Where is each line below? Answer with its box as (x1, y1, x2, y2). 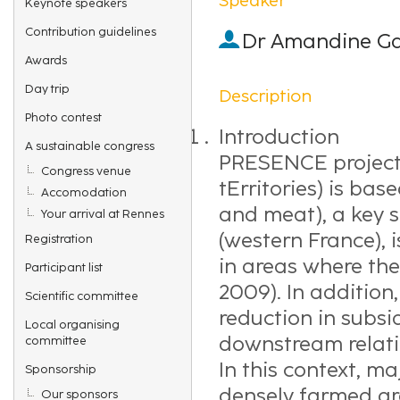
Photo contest (25, 110, 102, 124)
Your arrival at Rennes (41, 206, 164, 221)
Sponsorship (25, 362, 96, 376)
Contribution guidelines (25, 24, 156, 38)
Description (219, 84, 312, 106)
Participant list (25, 260, 103, 274)
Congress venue (41, 163, 131, 178)
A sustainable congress (25, 138, 154, 153)
